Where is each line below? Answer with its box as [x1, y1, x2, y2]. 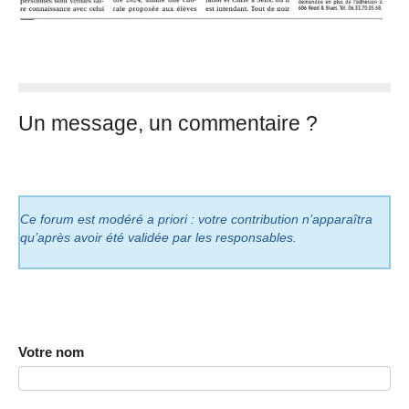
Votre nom [18, 344, 84, 361]
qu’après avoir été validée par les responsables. [20, 231, 297, 246]
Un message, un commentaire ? [18, 110, 318, 135]
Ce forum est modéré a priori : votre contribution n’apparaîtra [20, 213, 372, 227]
